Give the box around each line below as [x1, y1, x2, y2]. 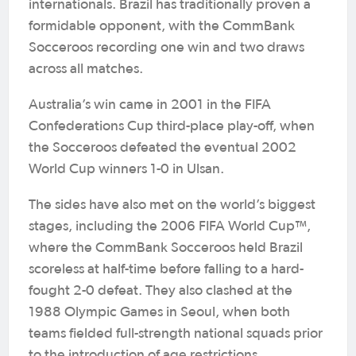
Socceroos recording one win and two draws [29, 40, 304, 55]
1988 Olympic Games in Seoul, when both [29, 304, 290, 319]
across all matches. [29, 61, 143, 76]
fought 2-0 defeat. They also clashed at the [29, 283, 292, 298]
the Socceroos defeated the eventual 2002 [29, 140, 296, 155]
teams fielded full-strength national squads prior [29, 326, 323, 341]
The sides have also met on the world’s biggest [29, 197, 315, 212]
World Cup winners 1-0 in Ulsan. [29, 161, 224, 176]
